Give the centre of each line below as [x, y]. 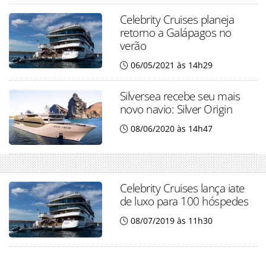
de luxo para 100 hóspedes [184, 201]
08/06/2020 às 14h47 [171, 129]
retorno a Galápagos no [175, 33]
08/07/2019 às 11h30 [171, 221]
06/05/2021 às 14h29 [171, 65]
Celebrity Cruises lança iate [182, 188]
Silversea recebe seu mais [180, 96]
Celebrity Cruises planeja [177, 20]
